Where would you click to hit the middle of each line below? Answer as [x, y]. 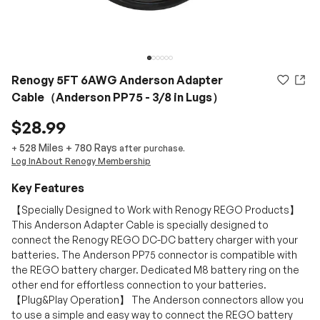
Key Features [48, 188]
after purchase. [152, 148]
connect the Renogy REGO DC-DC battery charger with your [155, 240]
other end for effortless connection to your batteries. [139, 285]
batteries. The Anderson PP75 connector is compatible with [154, 255]
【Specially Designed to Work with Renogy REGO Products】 [155, 210]
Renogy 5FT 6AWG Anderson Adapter [117, 80]
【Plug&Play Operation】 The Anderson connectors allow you [157, 300]
